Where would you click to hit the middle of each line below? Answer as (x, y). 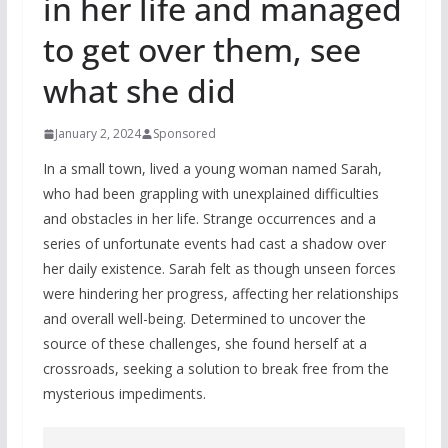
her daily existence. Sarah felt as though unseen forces (219, 268)
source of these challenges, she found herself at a (204, 343)
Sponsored (184, 133)
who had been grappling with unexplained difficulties (210, 193)
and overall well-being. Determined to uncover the (204, 318)
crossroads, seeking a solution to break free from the (215, 368)
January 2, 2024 (97, 133)
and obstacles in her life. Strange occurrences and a (209, 218)
